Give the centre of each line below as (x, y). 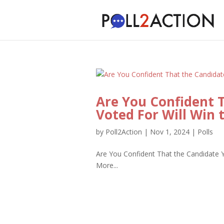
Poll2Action (124, 132)
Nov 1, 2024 (170, 132)
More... (107, 165)
